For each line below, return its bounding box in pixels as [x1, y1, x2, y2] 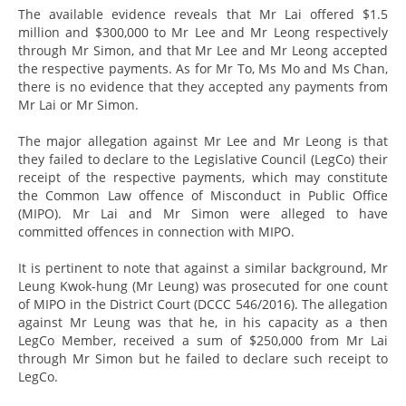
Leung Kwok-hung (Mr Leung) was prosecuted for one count [18, 276, 388, 295]
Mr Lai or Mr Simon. [18, 95, 139, 113]
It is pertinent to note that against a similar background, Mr [18, 258, 388, 276]
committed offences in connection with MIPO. [18, 222, 295, 240]
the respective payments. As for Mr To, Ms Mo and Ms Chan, [18, 59, 388, 77]
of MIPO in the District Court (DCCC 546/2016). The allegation [18, 295, 388, 313]
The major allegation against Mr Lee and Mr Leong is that [18, 131, 388, 150]
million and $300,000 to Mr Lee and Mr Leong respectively [18, 23, 388, 41]
